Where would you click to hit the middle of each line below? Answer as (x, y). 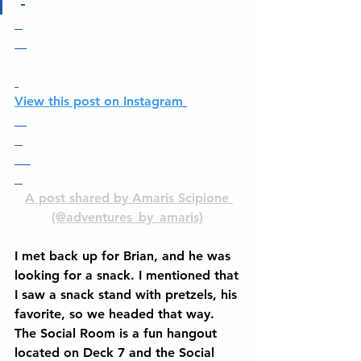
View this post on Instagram (99, 101)
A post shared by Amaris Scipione (129, 198)
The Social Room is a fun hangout (118, 333)
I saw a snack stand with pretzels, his (128, 295)
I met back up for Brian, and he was (124, 256)
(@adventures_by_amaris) (127, 217)
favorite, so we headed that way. (116, 314)
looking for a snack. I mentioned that (129, 275)
